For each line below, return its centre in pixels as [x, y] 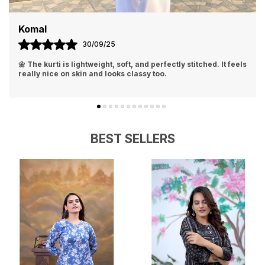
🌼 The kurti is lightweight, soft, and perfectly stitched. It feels [132, 64]
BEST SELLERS [132, 139]
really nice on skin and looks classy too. [93, 74]
